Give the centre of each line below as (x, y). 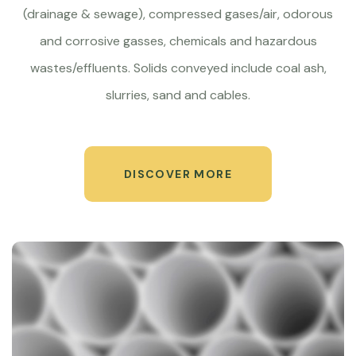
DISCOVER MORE (178, 174)
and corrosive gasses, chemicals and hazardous (178, 41)
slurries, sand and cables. (178, 95)
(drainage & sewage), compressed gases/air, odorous (178, 14)
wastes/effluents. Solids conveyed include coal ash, (178, 68)
